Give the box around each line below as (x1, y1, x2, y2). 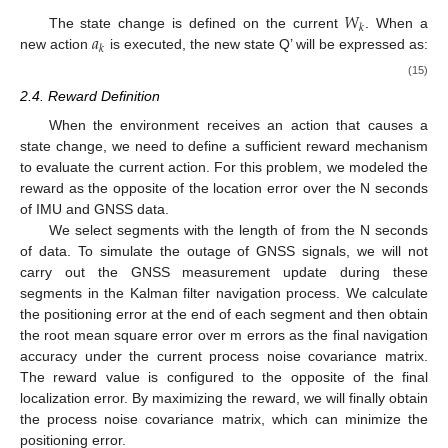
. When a (365, 15, 429, 32)
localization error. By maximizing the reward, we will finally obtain (20, 389, 428, 406)
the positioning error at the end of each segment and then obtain (20, 305, 428, 322)
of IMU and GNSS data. (20, 200, 169, 217)
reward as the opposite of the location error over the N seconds (20, 179, 428, 196)
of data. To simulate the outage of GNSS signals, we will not (20, 242, 428, 259)
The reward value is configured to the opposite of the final (20, 368, 428, 385)
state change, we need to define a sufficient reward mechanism (20, 137, 428, 154)
